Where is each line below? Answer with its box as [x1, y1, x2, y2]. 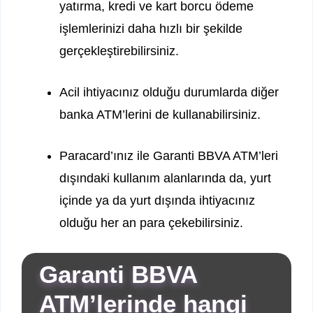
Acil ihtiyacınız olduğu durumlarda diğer [59, 85, 279, 100]
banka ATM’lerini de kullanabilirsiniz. [59, 108, 261, 122]
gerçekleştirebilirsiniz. [59, 44, 179, 59]
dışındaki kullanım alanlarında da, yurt [59, 171, 271, 186]
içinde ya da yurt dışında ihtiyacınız [59, 194, 255, 208]
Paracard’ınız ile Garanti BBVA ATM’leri [59, 149, 278, 163]
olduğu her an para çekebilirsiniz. [59, 216, 243, 231]
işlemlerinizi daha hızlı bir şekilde [59, 22, 242, 36]
